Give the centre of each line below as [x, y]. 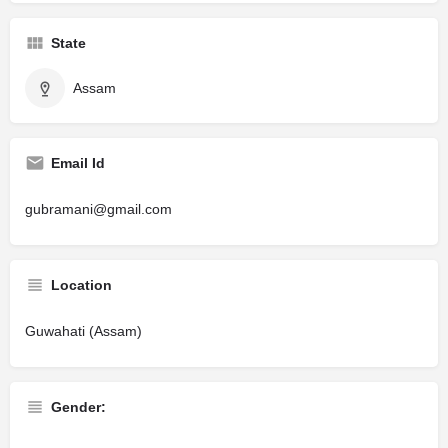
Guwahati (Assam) [83, 331]
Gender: [78, 407]
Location [81, 285]
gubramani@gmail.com [98, 209]
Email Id [78, 163]
